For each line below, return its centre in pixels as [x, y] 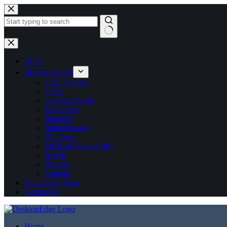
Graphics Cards [69, 101]
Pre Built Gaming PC [79, 146]
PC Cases [60, 137]
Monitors [59, 119]
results [14, 51]
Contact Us [42, 192]
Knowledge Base [52, 183]
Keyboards [62, 110]
